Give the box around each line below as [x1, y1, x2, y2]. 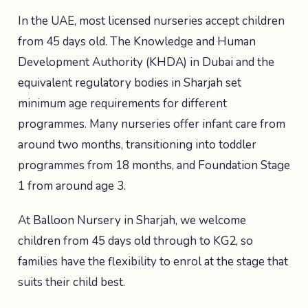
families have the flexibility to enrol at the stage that [18, 254, 288, 269]
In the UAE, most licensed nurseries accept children [18, 13, 285, 29]
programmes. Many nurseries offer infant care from [18, 116, 285, 132]
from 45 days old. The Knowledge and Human [18, 34, 256, 49]
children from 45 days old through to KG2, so [18, 233, 253, 249]
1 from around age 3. [18, 178, 126, 194]
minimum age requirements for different [18, 96, 227, 111]
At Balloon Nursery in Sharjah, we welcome [18, 212, 246, 228]
